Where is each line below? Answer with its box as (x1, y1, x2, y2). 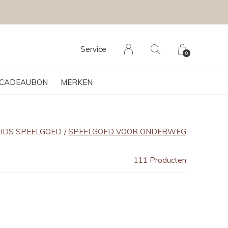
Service (80, 44, 106, 54)
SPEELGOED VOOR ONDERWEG (68, 127, 186, 136)
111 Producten (134, 155, 186, 165)
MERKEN (60, 77, 93, 87)
